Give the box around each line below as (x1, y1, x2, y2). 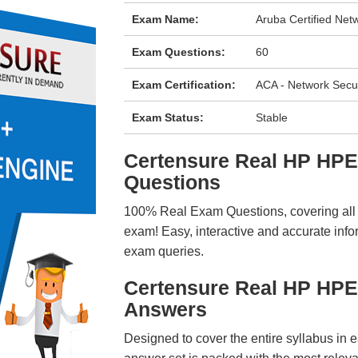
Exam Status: (131, 111, 204, 124)
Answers (123, 298, 207, 320)
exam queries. (123, 245, 204, 258)
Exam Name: (131, 13, 199, 26)
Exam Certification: (131, 78, 236, 91)
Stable (256, 111, 288, 124)
